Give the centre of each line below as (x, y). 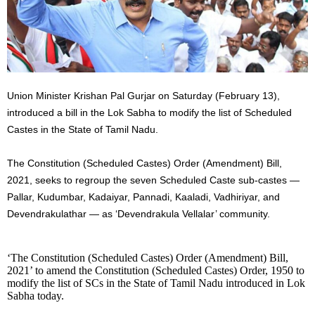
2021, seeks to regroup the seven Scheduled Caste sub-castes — (153, 180)
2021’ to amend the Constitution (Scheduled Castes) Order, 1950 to (156, 270)
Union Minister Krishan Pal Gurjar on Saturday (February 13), (143, 95)
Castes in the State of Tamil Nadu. (83, 129)
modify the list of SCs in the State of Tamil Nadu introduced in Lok (156, 283)
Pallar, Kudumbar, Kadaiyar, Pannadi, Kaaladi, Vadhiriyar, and (143, 197)
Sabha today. (36, 295)
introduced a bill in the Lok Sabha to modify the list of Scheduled (149, 112)
